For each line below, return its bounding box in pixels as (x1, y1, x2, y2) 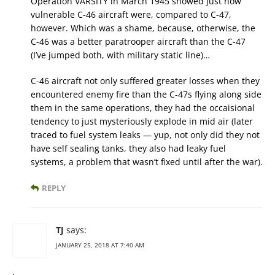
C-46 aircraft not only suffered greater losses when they (31, 75, 260, 87)
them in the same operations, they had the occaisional (31, 102, 255, 114)
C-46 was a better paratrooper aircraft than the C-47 (31, 36, 246, 48)
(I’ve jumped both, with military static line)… (31, 49, 210, 61)
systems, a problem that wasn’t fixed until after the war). (31, 156, 263, 168)
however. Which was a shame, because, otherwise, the (31, 22, 255, 34)
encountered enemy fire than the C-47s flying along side (31, 88, 261, 101)
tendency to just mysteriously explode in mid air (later (31, 115, 253, 128)
